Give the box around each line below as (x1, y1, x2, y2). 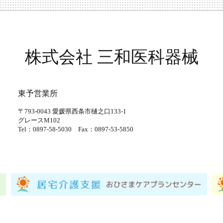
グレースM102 (17, 116, 60, 124)
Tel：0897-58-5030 (17, 125, 78, 133)
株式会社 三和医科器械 (24, 47, 199, 66)
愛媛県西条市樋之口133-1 (50, 107, 126, 115)
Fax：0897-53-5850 (78, 125, 133, 133)
